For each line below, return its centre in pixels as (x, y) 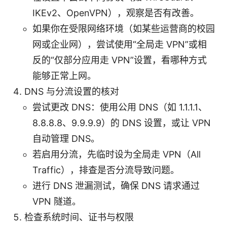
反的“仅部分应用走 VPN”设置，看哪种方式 (120, 60)
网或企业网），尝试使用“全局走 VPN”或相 (120, 44)
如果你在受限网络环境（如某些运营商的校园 (124, 28)
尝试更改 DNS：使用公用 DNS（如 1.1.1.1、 (120, 107)
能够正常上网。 (64, 75)
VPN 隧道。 (57, 201)
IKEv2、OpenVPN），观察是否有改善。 (116, 13)
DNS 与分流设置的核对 (72, 91)
